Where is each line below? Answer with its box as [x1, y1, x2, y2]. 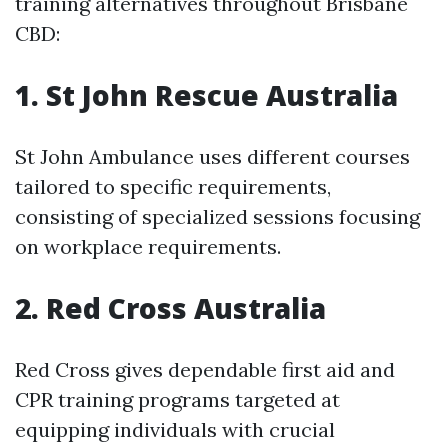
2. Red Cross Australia [15, 289, 326, 327]
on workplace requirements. [15, 234, 281, 259]
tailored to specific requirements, [15, 174, 331, 199]
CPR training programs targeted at [15, 387, 340, 412]
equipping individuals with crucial [15, 417, 335, 442]
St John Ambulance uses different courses [15, 144, 410, 169]
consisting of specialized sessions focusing [15, 204, 420, 229]
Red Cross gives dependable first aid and [15, 357, 395, 382]
